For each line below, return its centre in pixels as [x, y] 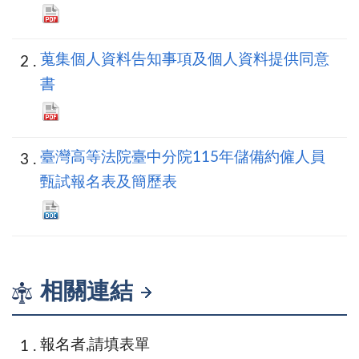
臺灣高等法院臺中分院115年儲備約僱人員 [183, 158]
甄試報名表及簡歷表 [109, 183]
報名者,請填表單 [95, 345]
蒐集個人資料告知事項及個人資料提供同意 [185, 59]
